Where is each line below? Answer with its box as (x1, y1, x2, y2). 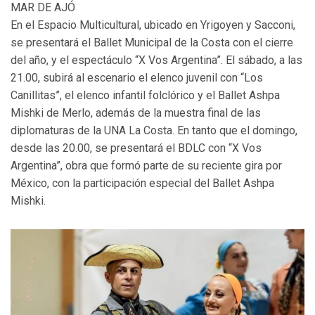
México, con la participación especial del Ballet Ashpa (11, 176, 274, 191)
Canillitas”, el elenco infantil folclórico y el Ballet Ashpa (11, 89, 280, 103)
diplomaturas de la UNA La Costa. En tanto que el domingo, (11, 124, 297, 138)
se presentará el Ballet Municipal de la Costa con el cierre (11, 36, 293, 50)
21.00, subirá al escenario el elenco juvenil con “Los (11, 71, 263, 85)
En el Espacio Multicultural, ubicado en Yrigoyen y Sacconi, (11, 18, 295, 32)
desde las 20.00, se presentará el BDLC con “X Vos (11, 141, 262, 155)
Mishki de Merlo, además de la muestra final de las (11, 106, 261, 120)
